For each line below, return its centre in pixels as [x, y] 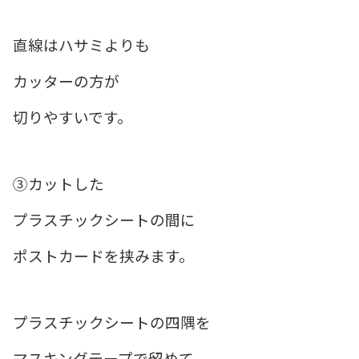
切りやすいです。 [73, 117]
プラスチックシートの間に [104, 220]
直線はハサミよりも [81, 45]
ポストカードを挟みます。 [103, 256]
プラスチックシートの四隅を [112, 322]
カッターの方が [66, 81]
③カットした [58, 184]
